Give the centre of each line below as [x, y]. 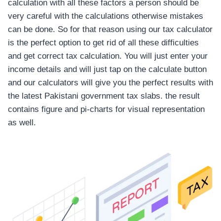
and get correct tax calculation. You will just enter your [108, 56]
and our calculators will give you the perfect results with [110, 83]
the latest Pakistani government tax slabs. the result [104, 96]
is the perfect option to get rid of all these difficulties [103, 43]
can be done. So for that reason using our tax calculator [110, 30]
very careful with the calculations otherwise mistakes [106, 16]
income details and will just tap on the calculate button [107, 70]
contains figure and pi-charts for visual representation [106, 110]
